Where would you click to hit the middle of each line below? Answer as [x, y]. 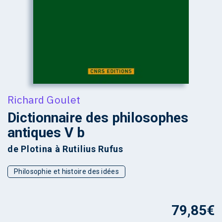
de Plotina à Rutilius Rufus [65, 149]
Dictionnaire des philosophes [98, 117]
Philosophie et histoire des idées [66, 171]
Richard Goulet [44, 99]
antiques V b [46, 132]
